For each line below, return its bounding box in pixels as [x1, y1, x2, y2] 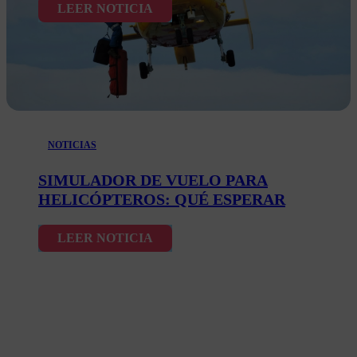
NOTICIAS [48, 139, 96, 151]
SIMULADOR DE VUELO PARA [38, 171, 268, 190]
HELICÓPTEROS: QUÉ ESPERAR [38, 190, 285, 209]
